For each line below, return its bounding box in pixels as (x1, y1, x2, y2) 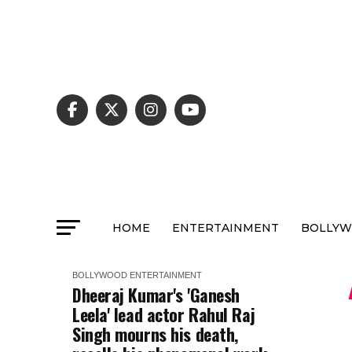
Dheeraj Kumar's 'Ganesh (72, 282, 240, 307)
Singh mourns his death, (72, 321, 238, 346)
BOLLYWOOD (72, 270, 127, 280)
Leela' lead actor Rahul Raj (72, 302, 255, 327)
